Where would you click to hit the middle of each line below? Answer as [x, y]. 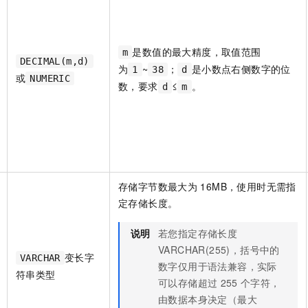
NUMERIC [50, 79]
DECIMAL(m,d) [55, 62]
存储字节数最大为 [158, 187]
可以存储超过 [188, 283]
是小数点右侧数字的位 [241, 69]
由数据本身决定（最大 [208, 299]
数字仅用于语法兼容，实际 [218, 266]
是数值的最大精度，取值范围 [197, 52]
